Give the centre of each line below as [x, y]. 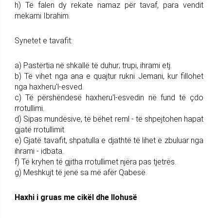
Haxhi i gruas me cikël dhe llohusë [76, 197]
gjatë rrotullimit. [40, 129]
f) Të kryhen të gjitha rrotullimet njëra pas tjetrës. [95, 162]
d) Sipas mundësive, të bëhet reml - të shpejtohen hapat [109, 119]
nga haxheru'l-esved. [49, 87]
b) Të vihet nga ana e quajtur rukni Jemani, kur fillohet [109, 76]
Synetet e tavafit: [44, 40]
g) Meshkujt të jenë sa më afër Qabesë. [81, 172]
